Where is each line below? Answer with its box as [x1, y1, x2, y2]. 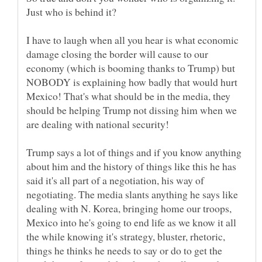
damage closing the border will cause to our [26, 46, 208, 61]
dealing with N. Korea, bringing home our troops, [26, 201, 232, 215]
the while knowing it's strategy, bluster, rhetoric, [26, 229, 225, 243]
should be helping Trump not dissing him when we [26, 102, 237, 117]
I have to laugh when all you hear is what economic [26, 32, 239, 47]
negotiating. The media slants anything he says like [26, 187, 238, 201]
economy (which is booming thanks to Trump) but [26, 60, 235, 75]
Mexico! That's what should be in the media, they [26, 88, 230, 103]
